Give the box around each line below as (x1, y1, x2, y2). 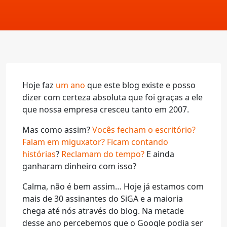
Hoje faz (22, 80, 56, 91)
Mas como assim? (22, 124, 90, 135)
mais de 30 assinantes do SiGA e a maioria (22, 193, 183, 204)
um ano (56, 80, 85, 91)
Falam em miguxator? (22, 136, 105, 147)
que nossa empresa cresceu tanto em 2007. (22, 104, 189, 115)
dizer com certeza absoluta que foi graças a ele (22, 92, 203, 103)
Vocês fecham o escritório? (90, 124, 196, 135)
